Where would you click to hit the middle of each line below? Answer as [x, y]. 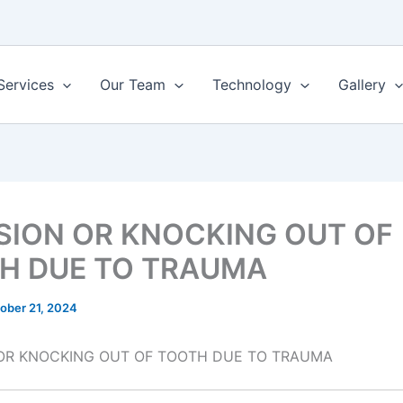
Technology [252, 85]
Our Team [133, 85]
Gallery [362, 85]
